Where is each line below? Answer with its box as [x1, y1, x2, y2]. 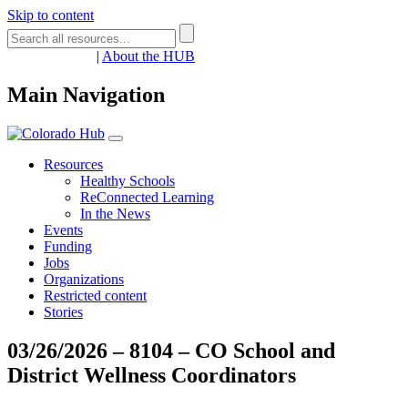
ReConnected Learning [80, 189, 214, 205]
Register [7, 48, 55, 64]
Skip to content [7, 7, 94, 23]
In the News [80, 205, 150, 221]
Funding [44, 238, 92, 254]
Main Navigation [7, 82, 165, 107]
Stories [44, 303, 83, 320]
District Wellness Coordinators [7, 362, 296, 387]
